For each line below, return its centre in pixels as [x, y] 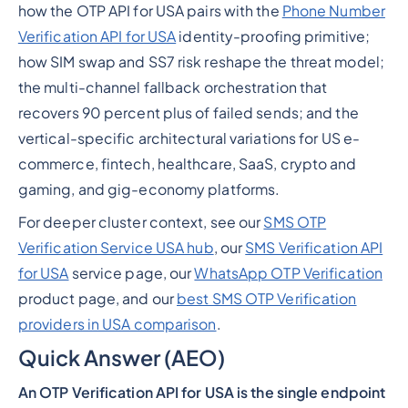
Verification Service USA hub [116, 247]
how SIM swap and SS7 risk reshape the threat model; [201, 61]
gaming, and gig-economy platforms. [149, 189]
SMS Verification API [314, 247]
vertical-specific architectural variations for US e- [189, 138]
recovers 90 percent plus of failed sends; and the [188, 112]
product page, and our [97, 298]
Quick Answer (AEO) [121, 358]
